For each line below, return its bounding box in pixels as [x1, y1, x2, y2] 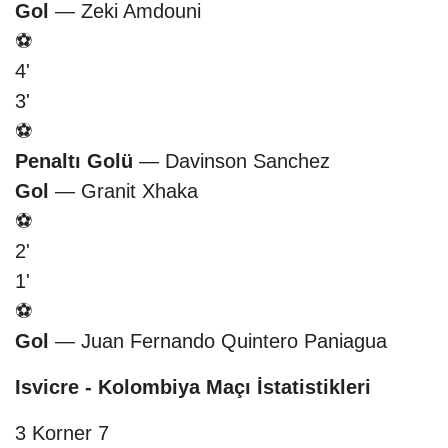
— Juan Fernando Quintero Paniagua [49, 330, 387, 353]
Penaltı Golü [15, 150, 133, 173]
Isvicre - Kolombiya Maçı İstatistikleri [15, 376, 371, 399]
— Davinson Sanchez [133, 150, 330, 173]
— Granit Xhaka [49, 180, 198, 203]
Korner [32, 422, 92, 445]
